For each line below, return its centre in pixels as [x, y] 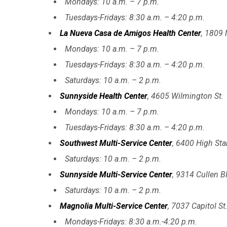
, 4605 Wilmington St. [185, 96]
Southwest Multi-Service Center [116, 143]
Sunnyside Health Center [104, 96]
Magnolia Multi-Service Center [114, 206]
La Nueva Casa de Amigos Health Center [130, 33]
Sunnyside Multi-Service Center [116, 174]
